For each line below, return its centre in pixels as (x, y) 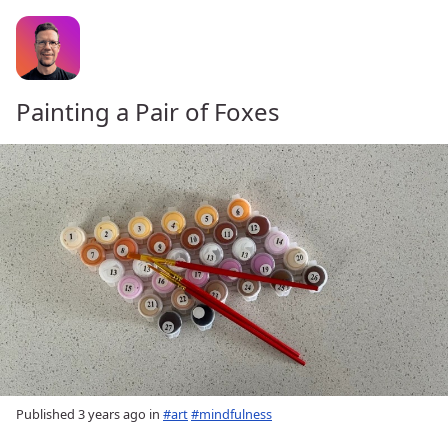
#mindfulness (231, 413)
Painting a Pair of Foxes (148, 111)
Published (47, 413)
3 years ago (112, 413)
